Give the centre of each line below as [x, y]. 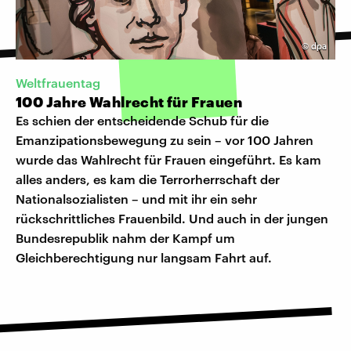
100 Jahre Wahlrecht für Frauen [129, 102]
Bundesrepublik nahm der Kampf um [125, 238]
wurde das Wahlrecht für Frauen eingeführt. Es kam [168, 160]
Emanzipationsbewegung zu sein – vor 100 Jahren [165, 140]
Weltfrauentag [58, 83]
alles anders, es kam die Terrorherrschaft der [148, 179]
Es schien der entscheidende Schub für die [142, 121]
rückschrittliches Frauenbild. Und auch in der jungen [172, 219]
